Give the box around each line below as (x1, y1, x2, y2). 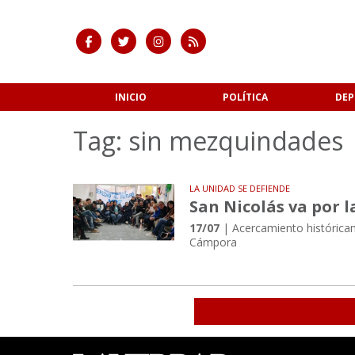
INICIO (114, 90, 147, 104)
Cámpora (189, 235, 238, 250)
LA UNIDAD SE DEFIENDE (189, 182, 291, 195)
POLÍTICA (223, 90, 268, 104)
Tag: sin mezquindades (73, 124, 343, 158)
